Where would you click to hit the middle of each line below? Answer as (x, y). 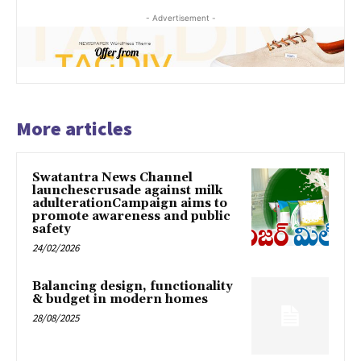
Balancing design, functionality (133, 287)
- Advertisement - (180, 17)
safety (52, 230)
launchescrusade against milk (127, 191)
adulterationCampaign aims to (130, 204)
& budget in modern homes (120, 300)
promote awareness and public (131, 217)
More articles (74, 129)
